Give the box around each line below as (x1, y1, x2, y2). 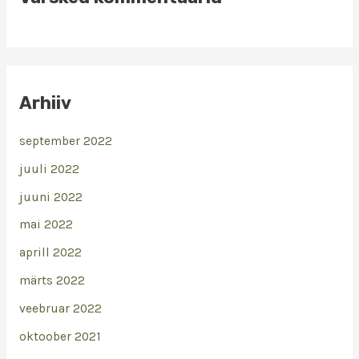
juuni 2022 (18, 189, 83, 204)
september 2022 (18, 133, 112, 148)
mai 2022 (18, 217, 73, 232)
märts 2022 (18, 273, 85, 288)
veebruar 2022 (18, 301, 102, 317)
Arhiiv (18, 93, 71, 114)
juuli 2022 (18, 161, 79, 176)
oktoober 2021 (18, 329, 101, 344)
